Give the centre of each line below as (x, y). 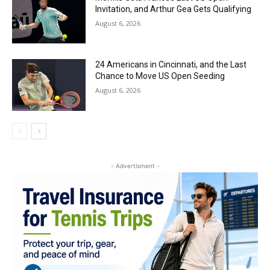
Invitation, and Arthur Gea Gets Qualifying (174, 9)
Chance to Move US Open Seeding (160, 76)
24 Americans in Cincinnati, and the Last (171, 65)
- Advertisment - (135, 165)
